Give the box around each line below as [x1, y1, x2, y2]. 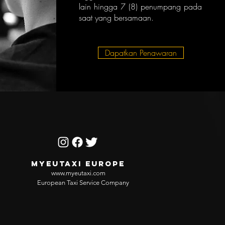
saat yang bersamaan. [78, 12, 154, 23]
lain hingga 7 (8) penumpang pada [78, 1, 202, 12]
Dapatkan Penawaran [104, 47, 177, 58]
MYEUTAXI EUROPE [31, 159, 129, 168]
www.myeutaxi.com [51, 169, 105, 177]
